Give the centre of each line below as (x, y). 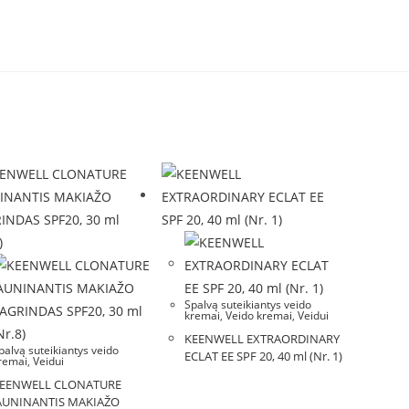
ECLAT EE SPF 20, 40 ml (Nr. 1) (264, 356)
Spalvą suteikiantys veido (248, 304)
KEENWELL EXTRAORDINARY (262, 339)
